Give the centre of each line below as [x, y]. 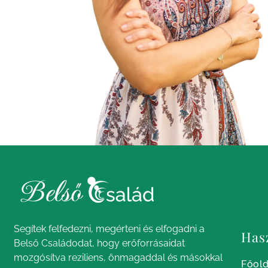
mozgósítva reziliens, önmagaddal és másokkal [118, 257]
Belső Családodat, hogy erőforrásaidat [100, 243]
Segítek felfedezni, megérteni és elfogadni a [109, 229]
